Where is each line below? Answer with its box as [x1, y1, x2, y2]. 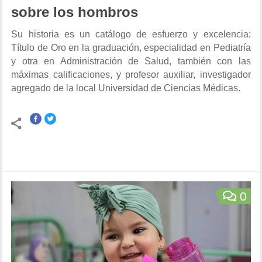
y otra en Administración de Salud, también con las [11, 56, 251, 67]
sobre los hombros [11, 5, 139, 20]
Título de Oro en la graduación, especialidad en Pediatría [11, 43, 251, 53]
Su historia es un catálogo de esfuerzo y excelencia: [11, 29, 251, 40]
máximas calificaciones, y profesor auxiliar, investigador [11, 70, 251, 80]
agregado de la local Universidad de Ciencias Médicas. [11, 83, 241, 94]
